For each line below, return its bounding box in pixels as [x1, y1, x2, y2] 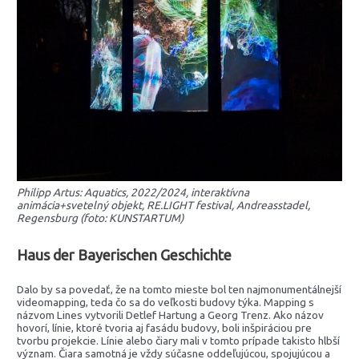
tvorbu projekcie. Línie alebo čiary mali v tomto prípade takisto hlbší [17, 334, 341, 348]
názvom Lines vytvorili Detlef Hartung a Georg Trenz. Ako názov [17, 309, 325, 322]
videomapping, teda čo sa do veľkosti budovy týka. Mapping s [17, 296, 315, 309]
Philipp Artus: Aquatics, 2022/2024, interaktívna [17, 186, 250, 200]
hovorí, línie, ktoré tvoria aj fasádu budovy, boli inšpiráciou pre [17, 321, 313, 335]
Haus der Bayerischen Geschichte [17, 246, 232, 263]
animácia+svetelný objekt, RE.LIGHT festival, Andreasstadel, [17, 199, 311, 212]
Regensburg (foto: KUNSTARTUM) [17, 212, 184, 225]
